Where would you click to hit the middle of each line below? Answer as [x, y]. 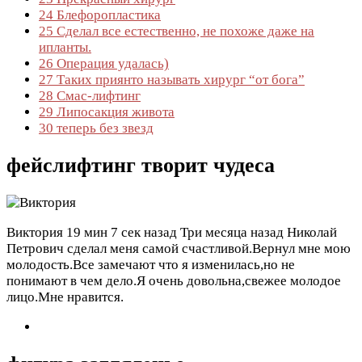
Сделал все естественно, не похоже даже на [184, 31]
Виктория [35, 233]
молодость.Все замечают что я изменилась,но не [151, 265]
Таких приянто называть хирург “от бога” [179, 79]
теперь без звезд [103, 128]
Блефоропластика [107, 15]
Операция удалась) [111, 63]
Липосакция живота [114, 112]
